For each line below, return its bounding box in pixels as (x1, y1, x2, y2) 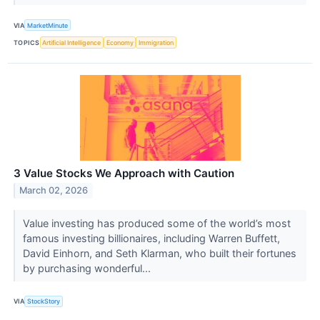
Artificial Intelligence (42, 38, 101, 46)
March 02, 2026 (19, 185, 89, 196)
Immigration (139, 38, 174, 46)
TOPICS (14, 38, 40, 46)
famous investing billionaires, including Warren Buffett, (22, 231, 280, 244)
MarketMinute (27, 21, 69, 29)
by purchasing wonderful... (22, 261, 154, 274)
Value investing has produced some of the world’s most (22, 216, 291, 229)
